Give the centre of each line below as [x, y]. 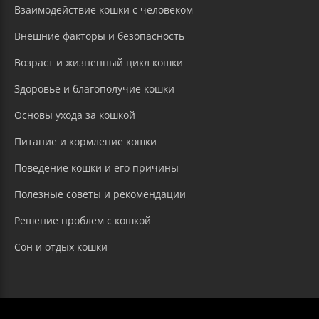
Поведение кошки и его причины [96, 168]
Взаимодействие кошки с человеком [104, 10]
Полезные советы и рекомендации [100, 194]
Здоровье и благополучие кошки [94, 89]
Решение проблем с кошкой [83, 221]
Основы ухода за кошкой [75, 115]
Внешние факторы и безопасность [99, 36]
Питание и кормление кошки [85, 142]
